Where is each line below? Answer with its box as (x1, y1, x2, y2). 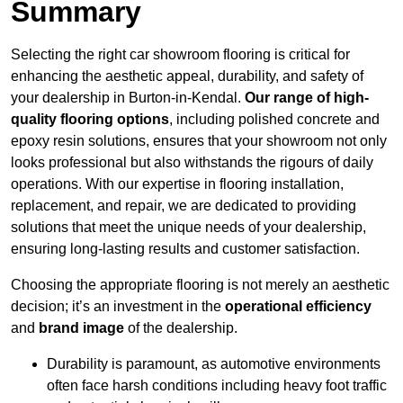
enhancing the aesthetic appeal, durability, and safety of (11, 68, 363, 85)
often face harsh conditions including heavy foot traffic (47, 378, 387, 394)
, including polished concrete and (169, 112, 380, 128)
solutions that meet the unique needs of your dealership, (11, 219, 366, 236)
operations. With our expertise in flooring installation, (11, 176, 344, 193)
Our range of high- (245, 90, 369, 106)
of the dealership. (124, 320, 237, 336)
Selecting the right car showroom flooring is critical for (11, 47, 350, 63)
